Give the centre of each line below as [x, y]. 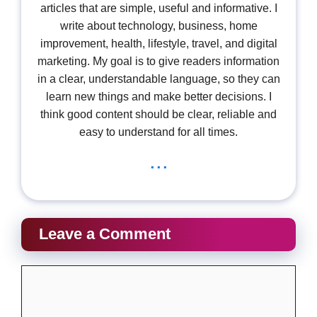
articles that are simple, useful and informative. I [158, 8]
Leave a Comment [105, 234]
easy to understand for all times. [158, 132]
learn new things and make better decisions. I [158, 96]
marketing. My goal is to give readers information [158, 61]
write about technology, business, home [158, 25]
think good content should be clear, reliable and [158, 114]
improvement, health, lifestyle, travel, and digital [158, 43]
